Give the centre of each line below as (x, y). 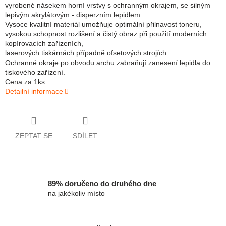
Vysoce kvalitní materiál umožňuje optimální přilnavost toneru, (103, 24)
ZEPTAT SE (34, 135)
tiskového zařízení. (35, 72)
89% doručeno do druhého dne (102, 184)
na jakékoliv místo (76, 193)
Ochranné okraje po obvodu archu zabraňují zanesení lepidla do (108, 63)
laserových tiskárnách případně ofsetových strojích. (87, 53)
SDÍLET (85, 135)
